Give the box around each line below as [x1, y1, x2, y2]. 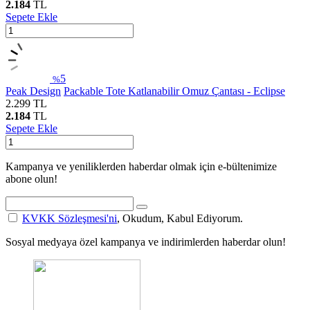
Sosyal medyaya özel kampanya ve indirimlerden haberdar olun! [6, 235, 286, 248]
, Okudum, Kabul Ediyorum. [117, 212, 243, 224]
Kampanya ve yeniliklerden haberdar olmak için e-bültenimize [6, 160, 277, 172]
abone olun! [6, 172, 57, 185]
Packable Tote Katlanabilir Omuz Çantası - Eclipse [64, 84, 285, 97]
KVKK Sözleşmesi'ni [22, 212, 117, 224]
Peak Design [6, 84, 61, 97]
